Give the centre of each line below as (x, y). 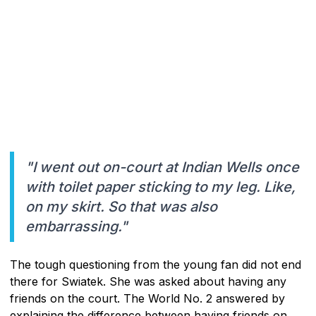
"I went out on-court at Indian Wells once (162, 168)
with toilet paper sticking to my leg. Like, (160, 187)
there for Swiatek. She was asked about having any (148, 282)
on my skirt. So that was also (121, 207)
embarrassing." (77, 227)
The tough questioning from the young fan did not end (156, 265)
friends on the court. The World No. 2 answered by (147, 299)
